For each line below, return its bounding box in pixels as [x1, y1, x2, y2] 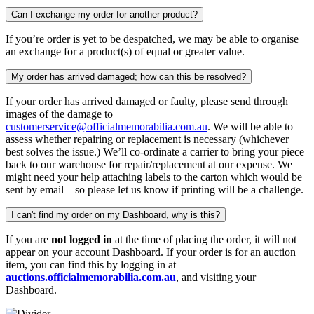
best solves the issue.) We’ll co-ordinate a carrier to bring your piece [6, 146, 304, 158]
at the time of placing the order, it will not [112, 233, 296, 246]
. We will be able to [207, 121, 293, 133]
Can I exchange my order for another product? [11, 9, 198, 20]
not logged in [51, 233, 112, 246]
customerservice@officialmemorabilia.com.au [6, 121, 207, 133]
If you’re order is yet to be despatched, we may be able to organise [6, 33, 299, 46]
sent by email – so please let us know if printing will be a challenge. [6, 184, 303, 196]
